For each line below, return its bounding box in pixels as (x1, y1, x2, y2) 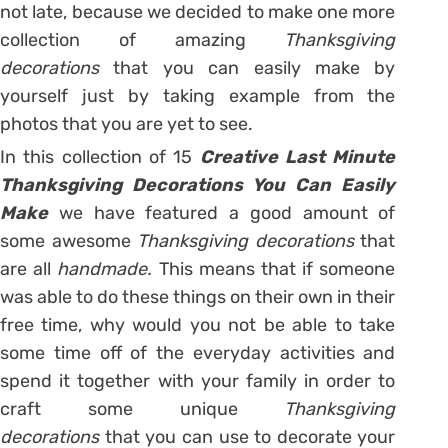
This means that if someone (158, 257, 396, 280)
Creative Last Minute (199, 145, 396, 168)
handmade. (57, 257, 159, 280)
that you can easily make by (113, 56, 396, 79)
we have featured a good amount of (58, 201, 396, 224)
